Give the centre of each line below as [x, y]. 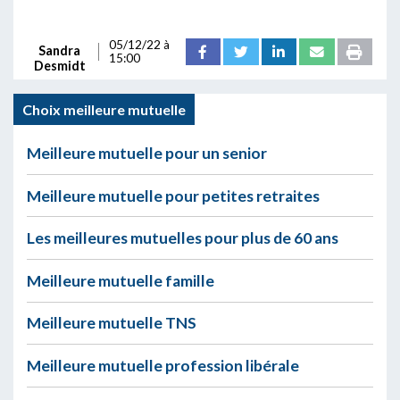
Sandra [59, 51]
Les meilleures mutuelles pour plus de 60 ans [183, 238]
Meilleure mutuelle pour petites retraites [173, 196]
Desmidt [59, 66]
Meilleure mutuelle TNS [112, 323]
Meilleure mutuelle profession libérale [163, 366]
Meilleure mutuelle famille [121, 280]
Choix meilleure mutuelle [104, 110]
